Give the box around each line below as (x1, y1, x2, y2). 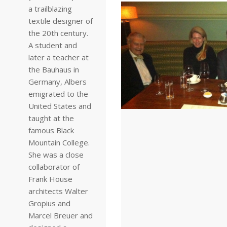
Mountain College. (28, 137, 90, 147)
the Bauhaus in (28, 64, 79, 74)
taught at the (28, 113, 74, 123)
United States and (28, 101, 91, 111)
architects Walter (28, 186, 88, 196)
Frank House (28, 174, 72, 184)
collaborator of (28, 162, 80, 172)
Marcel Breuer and (28, 210, 93, 220)
